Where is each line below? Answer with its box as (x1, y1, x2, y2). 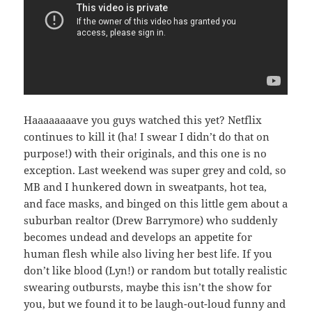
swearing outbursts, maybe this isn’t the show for (24, 279, 272, 294)
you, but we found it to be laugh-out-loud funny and (24, 296, 286, 311)
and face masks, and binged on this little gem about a (24, 196, 288, 210)
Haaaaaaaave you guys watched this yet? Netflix (24, 112, 263, 127)
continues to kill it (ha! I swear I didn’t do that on (24, 129, 270, 143)
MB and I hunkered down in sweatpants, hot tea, (24, 179, 267, 194)
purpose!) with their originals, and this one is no (24, 146, 267, 160)
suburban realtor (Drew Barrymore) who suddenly (24, 212, 278, 227)
